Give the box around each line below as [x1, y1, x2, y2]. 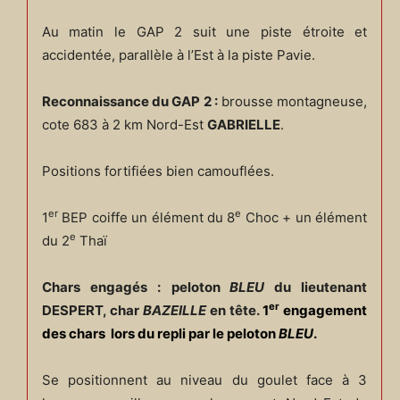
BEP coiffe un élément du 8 [57, 208, 236, 226]
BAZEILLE [142, 301, 206, 319]
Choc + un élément [241, 208, 368, 226]
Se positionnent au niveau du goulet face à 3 [41, 371, 368, 388]
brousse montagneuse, [217, 92, 368, 110]
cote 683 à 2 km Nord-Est [41, 115, 207, 133]
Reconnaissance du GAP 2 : [41, 92, 218, 110]
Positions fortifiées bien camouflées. [41, 162, 274, 179]
